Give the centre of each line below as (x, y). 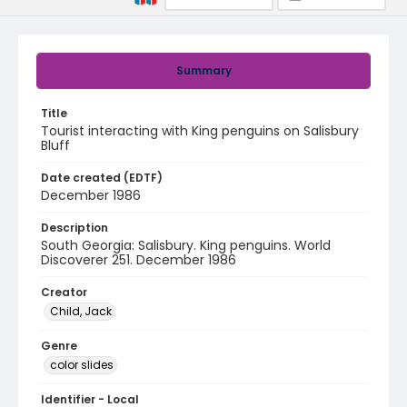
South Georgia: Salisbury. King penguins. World (186, 245)
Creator (64, 292)
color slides (82, 365)
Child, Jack (81, 311)
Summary (203, 70)
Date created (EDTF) (102, 178)
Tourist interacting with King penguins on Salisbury (200, 131)
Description (74, 228)
